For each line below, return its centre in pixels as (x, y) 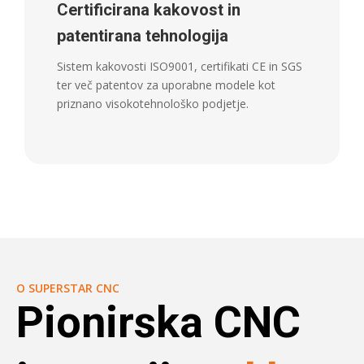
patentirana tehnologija (143, 36)
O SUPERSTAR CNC (68, 288)
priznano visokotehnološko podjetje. (153, 104)
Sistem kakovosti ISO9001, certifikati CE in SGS (180, 67)
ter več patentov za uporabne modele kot (166, 85)
